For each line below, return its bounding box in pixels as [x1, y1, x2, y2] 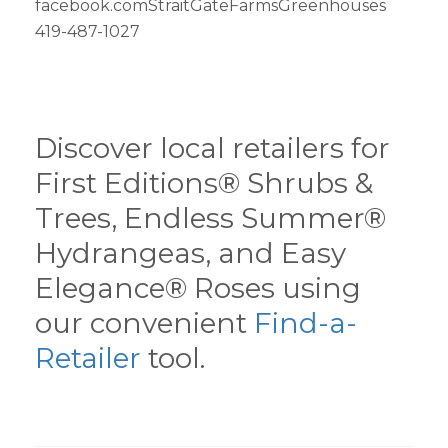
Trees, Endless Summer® [35, 201, 386, 235]
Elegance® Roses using [35, 271, 361, 305]
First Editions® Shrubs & [35, 166, 373, 200]
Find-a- [254, 306, 357, 340]
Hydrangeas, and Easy [35, 236, 346, 270]
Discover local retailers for [35, 131, 390, 165]
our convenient [35, 306, 254, 340]
